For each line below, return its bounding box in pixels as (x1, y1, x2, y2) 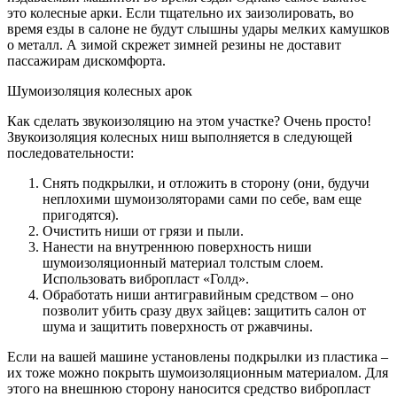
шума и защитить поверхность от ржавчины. (43, 319, 313, 335)
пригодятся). (43, 207, 119, 223)
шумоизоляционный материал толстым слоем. (43, 255, 323, 271)
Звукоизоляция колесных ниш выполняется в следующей (7, 129, 353, 145)
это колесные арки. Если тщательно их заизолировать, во (7, 5, 354, 21)
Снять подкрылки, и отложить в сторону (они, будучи (43, 175, 370, 191)
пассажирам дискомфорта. (7, 53, 166, 69)
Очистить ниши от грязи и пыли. (43, 223, 244, 239)
